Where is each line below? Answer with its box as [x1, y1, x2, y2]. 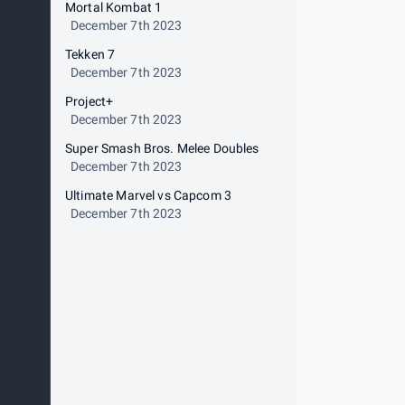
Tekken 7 [65, 47, 116, 61]
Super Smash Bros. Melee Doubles [65, 141, 259, 155]
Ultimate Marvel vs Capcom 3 [65, 188, 232, 202]
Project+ [65, 94, 114, 108]
